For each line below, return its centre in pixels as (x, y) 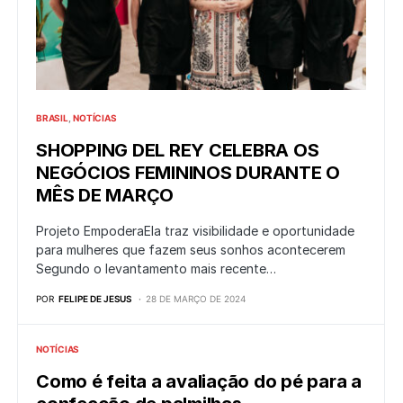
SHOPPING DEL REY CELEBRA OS (178, 151)
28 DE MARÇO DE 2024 (196, 299)
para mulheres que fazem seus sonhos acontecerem (191, 250)
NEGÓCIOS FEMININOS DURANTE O (188, 173)
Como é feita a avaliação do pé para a (199, 382)
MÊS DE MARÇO (105, 196)
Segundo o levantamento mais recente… (156, 269)
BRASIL (52, 118)
